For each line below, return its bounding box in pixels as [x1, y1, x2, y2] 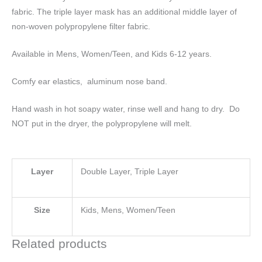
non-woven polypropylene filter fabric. [12, 22, 150, 32]
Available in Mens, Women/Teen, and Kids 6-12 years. [12, 49, 212, 58]
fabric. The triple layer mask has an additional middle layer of [12, 8, 237, 17]
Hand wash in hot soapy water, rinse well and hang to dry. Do [12, 104, 240, 113]
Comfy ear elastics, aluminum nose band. [12, 77, 167, 86]
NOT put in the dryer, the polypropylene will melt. [12, 119, 192, 128]
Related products [12, 236, 107, 250]
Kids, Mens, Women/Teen [80, 205, 175, 215]
